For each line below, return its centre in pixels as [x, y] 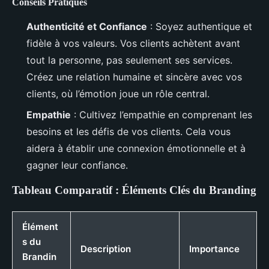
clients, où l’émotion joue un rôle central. [118, 94]
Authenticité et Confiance [87, 27]
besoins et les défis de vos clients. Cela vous [128, 131]
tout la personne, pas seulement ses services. [129, 60]
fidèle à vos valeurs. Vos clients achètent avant [133, 44]
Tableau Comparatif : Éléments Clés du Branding [134, 190]
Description [106, 249]
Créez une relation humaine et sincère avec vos [134, 77]
